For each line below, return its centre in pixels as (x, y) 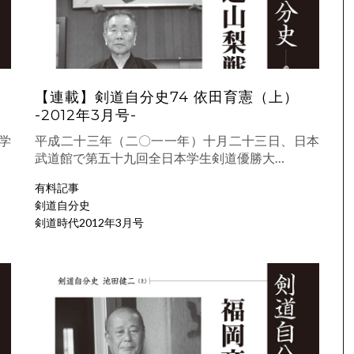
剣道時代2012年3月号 (89, 223)
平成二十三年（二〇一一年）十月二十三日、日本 (177, 141)
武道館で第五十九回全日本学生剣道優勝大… (160, 158)
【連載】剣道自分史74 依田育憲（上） (167, 98)
